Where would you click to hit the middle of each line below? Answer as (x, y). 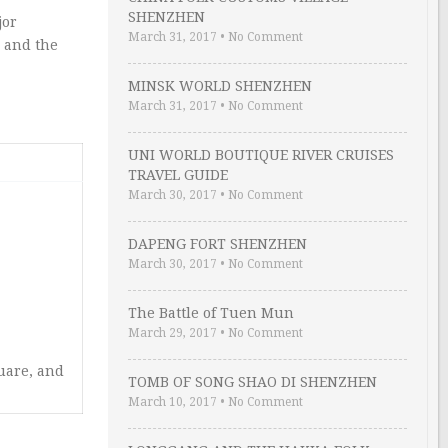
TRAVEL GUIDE (178, 175)
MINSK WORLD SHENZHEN (220, 86)
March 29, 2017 (172, 333)
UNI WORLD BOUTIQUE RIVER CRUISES (261, 155)
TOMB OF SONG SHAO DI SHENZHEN (252, 382)
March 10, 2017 (172, 402)
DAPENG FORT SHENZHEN (217, 244)
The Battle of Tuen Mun (211, 313)
